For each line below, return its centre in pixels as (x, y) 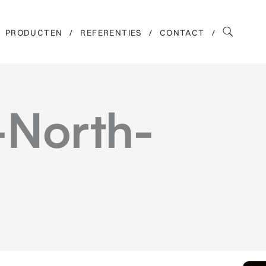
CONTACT (182, 33)
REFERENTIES (111, 33)
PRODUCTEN (34, 33)
